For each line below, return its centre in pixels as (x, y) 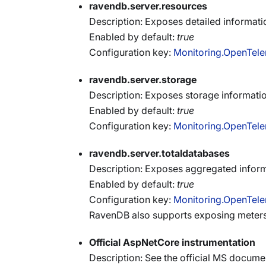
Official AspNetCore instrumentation (172, 242)
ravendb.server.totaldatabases (159, 153)
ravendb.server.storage (143, 80)
